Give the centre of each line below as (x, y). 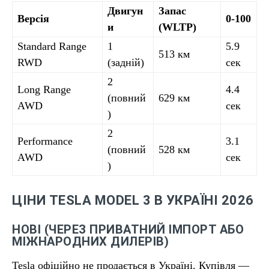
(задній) (126, 62)
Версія (33, 19)
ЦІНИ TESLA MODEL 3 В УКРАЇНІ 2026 (133, 200)
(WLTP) (177, 27)
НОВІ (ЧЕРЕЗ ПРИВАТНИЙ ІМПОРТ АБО (128, 229)
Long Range (44, 89)
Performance (45, 141)
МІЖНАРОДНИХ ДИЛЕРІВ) (90, 241)
